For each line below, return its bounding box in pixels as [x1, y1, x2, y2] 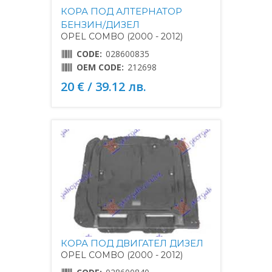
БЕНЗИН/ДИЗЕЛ [61, 18, 140, 30]
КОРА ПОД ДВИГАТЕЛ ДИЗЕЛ [61, 237, 203, 249]
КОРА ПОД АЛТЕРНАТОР [61, 5, 182, 17]
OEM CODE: [76, 61, 124, 73]
